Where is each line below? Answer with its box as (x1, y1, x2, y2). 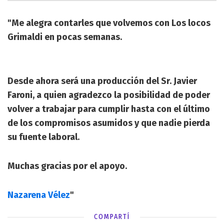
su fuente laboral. (7, 131, 79, 142)
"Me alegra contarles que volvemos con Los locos (7, 17, 210, 28)
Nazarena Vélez (7, 189, 70, 200)
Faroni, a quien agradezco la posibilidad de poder (7, 89, 210, 100)
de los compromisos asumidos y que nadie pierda (7, 117, 210, 128)
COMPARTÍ (94, 212, 130, 221)
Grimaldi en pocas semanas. (7, 31, 122, 42)
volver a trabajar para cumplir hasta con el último (7, 103, 210, 114)
